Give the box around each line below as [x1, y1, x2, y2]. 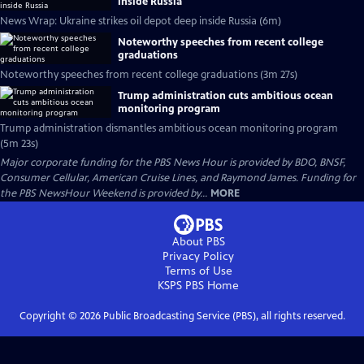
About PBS [171, 235, 225, 249]
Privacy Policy [162, 249, 234, 263]
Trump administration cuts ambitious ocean [118, 89, 333, 102]
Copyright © [19, 310, 80, 323]
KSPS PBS [158, 279, 204, 292]
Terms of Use [164, 264, 232, 278]
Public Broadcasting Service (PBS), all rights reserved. [100, 310, 345, 323]
